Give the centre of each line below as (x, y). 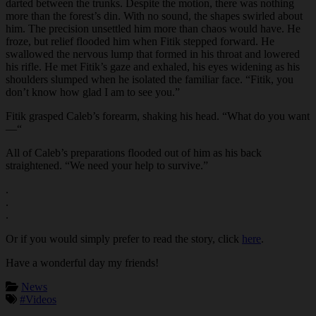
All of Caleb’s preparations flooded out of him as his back (134, 153)
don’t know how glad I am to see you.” (93, 92)
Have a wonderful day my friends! (82, 263)
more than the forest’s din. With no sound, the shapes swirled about (154, 16)
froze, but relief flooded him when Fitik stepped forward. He (140, 42)
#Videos (38, 300)
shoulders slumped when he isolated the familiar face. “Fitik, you (150, 80)
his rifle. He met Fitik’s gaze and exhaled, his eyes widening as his (153, 67)
